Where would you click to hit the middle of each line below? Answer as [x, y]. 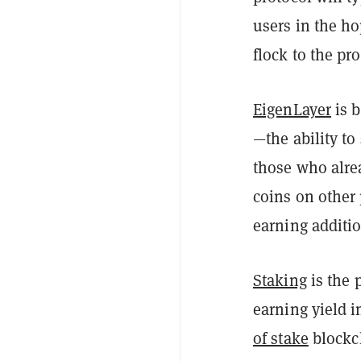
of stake [281, 338]
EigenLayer [292, 109]
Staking [280, 280]
